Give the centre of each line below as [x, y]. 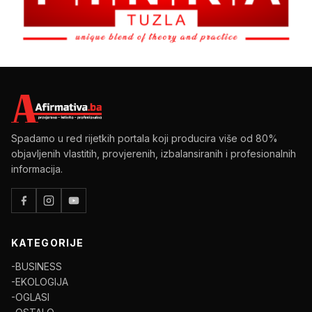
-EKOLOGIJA [40, 282]
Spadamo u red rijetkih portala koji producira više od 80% [145, 139]
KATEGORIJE [48, 243]
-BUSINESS [37, 267]
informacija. [37, 169]
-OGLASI [30, 297]
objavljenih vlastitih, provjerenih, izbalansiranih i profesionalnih [154, 154]
